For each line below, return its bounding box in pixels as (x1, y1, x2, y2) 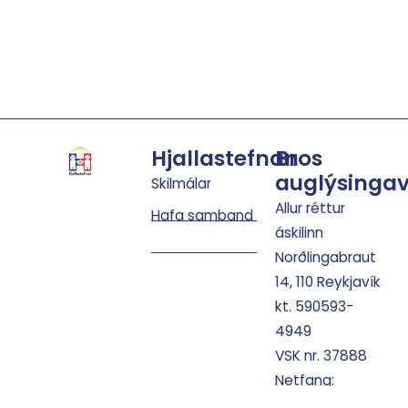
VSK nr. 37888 (275, 345, 367, 365)
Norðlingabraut (275, 247, 376, 267)
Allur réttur (275, 198, 345, 218)
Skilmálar (151, 173, 211, 193)
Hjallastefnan (151, 143, 299, 173)
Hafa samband (151, 205, 253, 225)
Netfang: (275, 370, 334, 390)
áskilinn (275, 222, 323, 242)
